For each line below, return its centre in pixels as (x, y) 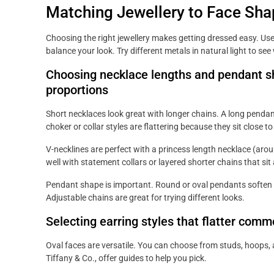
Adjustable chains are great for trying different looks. (145, 198)
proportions (77, 90)
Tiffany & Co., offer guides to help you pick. (126, 258)
